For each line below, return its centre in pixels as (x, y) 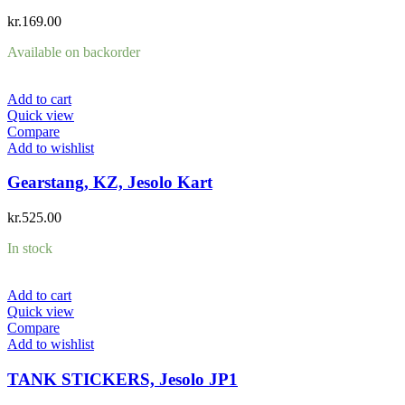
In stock (30, 249)
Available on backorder (74, 52)
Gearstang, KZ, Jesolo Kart (110, 183)
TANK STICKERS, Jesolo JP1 (122, 379)
